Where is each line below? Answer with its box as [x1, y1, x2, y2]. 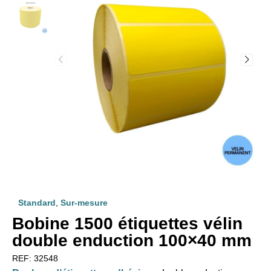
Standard [18, 197, 56, 207]
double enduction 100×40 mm [12, 230, 252, 250]
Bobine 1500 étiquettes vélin [12, 214, 243, 233]
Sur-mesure [60, 197, 108, 207]
